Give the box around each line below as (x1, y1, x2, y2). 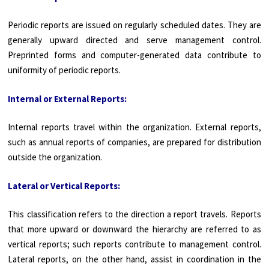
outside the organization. (8, 151, 103, 163)
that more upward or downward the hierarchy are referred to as (8, 223, 261, 235)
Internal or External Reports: (8, 92, 127, 104)
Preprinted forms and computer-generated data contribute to (8, 49, 261, 61)
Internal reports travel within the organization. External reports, (8, 121, 261, 133)
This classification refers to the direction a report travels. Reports (8, 208, 261, 220)
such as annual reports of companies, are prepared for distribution (8, 136, 261, 148)
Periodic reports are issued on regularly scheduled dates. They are (8, 19, 261, 31)
